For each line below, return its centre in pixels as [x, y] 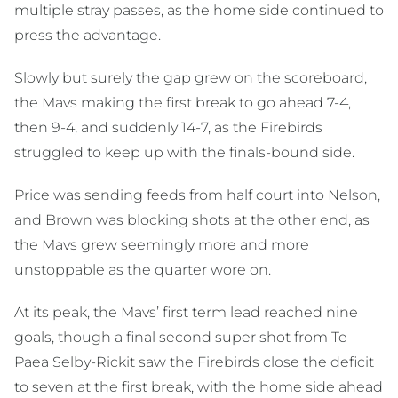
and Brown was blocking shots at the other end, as [192, 220]
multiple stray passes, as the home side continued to [199, 11]
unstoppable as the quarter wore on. [143, 270]
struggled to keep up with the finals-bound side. [184, 153]
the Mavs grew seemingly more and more [162, 245]
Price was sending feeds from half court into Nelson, [197, 195]
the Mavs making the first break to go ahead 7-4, [183, 103]
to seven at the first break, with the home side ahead [199, 387]
